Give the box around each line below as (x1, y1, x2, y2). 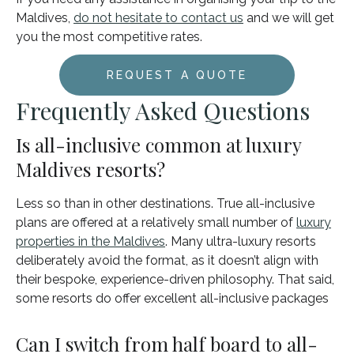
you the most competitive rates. (16, 28, 202, 44)
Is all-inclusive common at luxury (16, 131, 301, 157)
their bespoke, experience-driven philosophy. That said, (16, 271, 334, 287)
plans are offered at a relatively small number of (16, 214, 296, 230)
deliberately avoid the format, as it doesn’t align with (16, 252, 318, 268)
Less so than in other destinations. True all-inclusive (16, 195, 314, 211)
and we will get (243, 9, 334, 25)
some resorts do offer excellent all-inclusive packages (16, 290, 329, 306)
